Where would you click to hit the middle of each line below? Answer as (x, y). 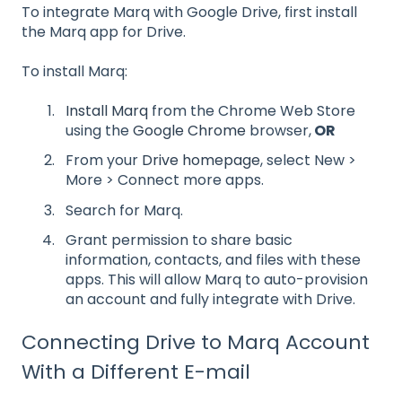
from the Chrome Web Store (252, 111)
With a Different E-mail (136, 371)
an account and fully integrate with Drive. (210, 299)
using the (99, 131)
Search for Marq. (124, 210)
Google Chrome (189, 131)
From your (104, 161)
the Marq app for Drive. (104, 31)
